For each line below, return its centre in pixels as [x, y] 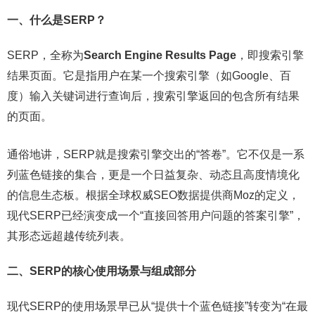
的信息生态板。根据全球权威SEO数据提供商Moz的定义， [153, 195]
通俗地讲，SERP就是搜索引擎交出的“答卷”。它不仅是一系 [156, 154]
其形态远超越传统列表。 [69, 236]
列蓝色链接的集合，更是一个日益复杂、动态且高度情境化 [153, 175]
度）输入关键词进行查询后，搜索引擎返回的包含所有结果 [153, 96]
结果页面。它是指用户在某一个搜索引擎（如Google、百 [149, 76]
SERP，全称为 [45, 55]
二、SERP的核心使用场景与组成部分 [102, 271]
